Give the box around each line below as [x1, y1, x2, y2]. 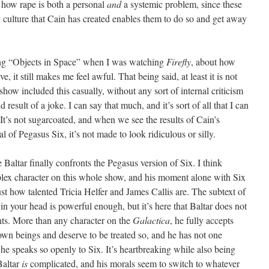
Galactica [133, 214, 170, 226]
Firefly [166, 55, 191, 68]
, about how [191, 55, 235, 68]
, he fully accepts [170, 214, 234, 226]
